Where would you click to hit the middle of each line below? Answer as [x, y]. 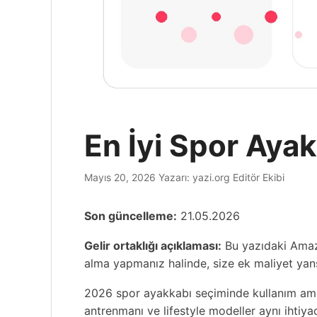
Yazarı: [175, 178]
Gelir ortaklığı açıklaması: [153, 246]
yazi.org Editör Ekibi [238, 178]
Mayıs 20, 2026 [120, 178]
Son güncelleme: [131, 216]
